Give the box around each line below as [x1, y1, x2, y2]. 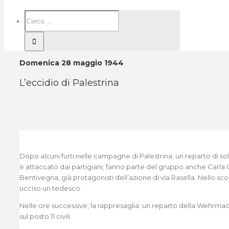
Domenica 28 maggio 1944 [19, 58, 124, 67]
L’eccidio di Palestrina [19, 77, 119, 88]
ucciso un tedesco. [19, 184, 82, 192]
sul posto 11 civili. [19, 212, 72, 220]
